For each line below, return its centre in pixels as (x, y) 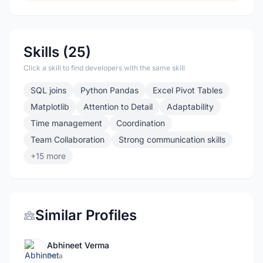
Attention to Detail (118, 107)
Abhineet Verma (78, 245)
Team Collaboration (68, 139)
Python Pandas (109, 90)
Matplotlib (50, 107)
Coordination (141, 123)
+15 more (48, 156)
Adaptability (190, 107)
